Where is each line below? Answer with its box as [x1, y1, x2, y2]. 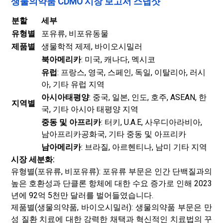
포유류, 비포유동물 [41, 29, 109, 38]
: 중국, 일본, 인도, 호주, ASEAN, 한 [89, 93, 207, 102]
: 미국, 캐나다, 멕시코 [81, 55, 155, 64]
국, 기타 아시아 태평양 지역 [41, 105, 138, 114]
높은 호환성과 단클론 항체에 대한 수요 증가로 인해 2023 [11, 179, 212, 188]
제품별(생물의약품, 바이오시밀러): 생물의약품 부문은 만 [11, 203, 212, 212]
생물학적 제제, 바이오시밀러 [41, 42, 142, 51]
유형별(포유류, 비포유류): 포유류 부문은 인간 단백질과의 [11, 167, 212, 176]
